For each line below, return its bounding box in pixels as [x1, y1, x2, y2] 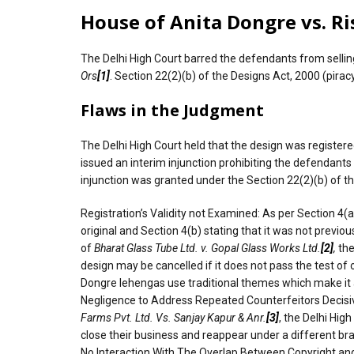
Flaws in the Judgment [81, 99, 264, 121]
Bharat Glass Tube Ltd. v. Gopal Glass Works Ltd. [94, 241, 321, 254]
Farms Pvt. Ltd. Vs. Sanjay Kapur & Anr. [81, 311, 266, 324]
